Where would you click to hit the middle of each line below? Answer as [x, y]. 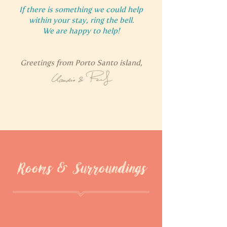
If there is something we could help [81, 10]
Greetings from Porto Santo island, [81, 63]
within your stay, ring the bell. [81, 20]
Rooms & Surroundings [81, 169]
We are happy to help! [81, 31]
